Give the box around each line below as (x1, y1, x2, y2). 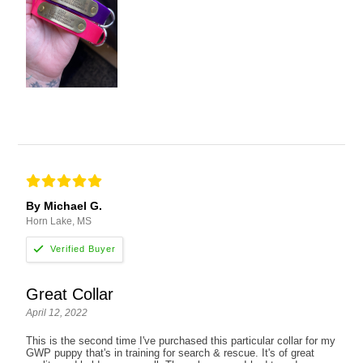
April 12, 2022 (26, 306, 88, 318)
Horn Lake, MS (26, 215, 92, 227)
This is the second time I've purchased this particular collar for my (26, 334, 336, 347)
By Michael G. (26, 199, 103, 212)
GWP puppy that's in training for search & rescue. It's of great (26, 346, 315, 359)
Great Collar (26, 284, 114, 303)
